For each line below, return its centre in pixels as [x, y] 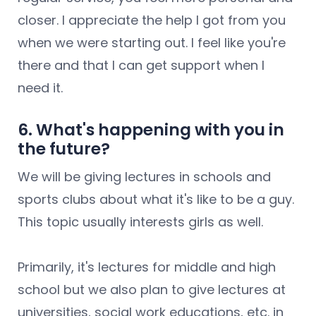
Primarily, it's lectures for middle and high [147, 267]
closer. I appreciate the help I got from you [152, 20]
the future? [64, 149]
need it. [40, 88]
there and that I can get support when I [141, 66]
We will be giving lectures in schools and [144, 177]
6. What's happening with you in [151, 130]
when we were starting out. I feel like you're [152, 43]
